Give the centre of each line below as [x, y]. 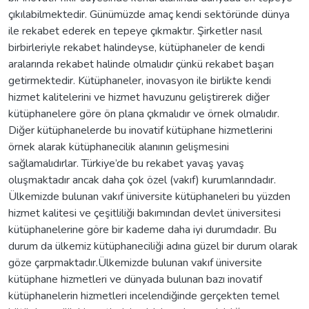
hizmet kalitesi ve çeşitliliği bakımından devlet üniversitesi [144, 213]
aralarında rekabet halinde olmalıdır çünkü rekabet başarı [141, 64]
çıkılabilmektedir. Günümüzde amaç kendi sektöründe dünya [149, 14]
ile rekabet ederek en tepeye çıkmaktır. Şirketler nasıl [135, 31]
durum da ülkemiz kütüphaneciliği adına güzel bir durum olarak [153, 246]
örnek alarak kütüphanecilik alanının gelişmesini [119, 147]
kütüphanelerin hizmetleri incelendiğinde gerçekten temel [144, 296]
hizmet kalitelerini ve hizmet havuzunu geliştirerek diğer [139, 97]
